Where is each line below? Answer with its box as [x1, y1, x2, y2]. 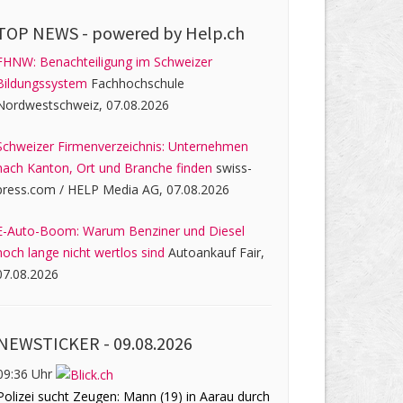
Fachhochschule [87, 74, 185, 92]
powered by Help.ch [92, 21, 246, 44]
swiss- [212, 158, 253, 176]
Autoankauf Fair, [165, 243, 265, 261]
